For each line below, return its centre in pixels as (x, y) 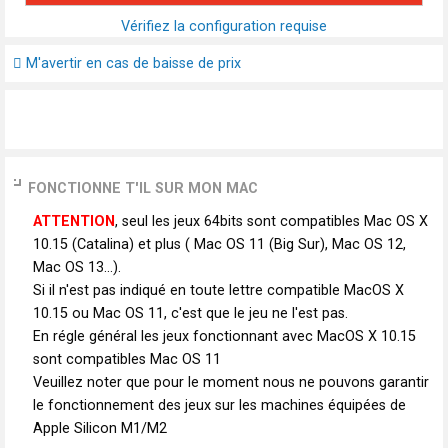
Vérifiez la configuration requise (224, 27)
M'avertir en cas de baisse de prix (131, 64)
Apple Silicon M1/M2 (100, 429)
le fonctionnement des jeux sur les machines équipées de (219, 406)
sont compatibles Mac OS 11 (127, 360)
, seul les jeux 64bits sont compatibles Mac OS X (271, 222)
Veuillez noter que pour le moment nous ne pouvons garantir (231, 383)
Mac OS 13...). (77, 268)
